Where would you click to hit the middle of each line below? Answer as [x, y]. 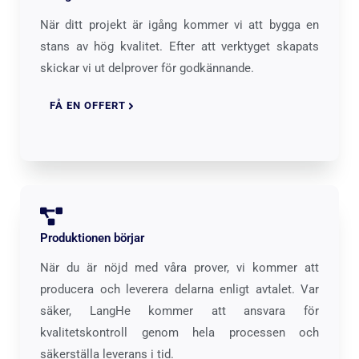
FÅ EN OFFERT [88, 105]
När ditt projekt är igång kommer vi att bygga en [179, 25]
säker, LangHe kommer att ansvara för [179, 311]
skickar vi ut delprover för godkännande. [147, 69]
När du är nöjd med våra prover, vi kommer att [179, 267]
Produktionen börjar [92, 238]
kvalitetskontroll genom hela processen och [179, 332]
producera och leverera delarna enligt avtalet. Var [179, 289]
